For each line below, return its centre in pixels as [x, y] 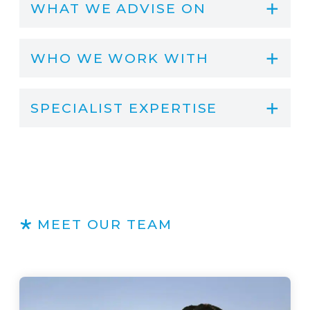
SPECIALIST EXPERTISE [124, 108]
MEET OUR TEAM [104, 224]
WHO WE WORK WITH [120, 58]
